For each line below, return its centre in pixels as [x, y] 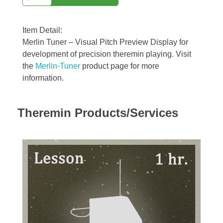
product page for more [120, 66]
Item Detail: [42, 30]
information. [43, 78]
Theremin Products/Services [98, 113]
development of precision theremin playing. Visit [107, 54]
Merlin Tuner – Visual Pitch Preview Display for [105, 42]
